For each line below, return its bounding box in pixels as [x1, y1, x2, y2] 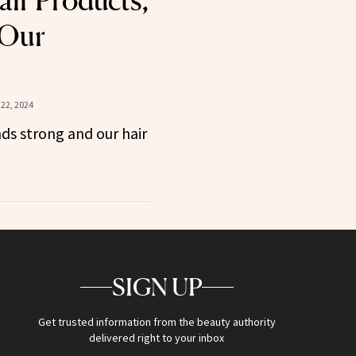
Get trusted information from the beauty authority [37, 315, 276, 330]
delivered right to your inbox [89, 331, 225, 346]
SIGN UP [111, 273, 202, 302]
